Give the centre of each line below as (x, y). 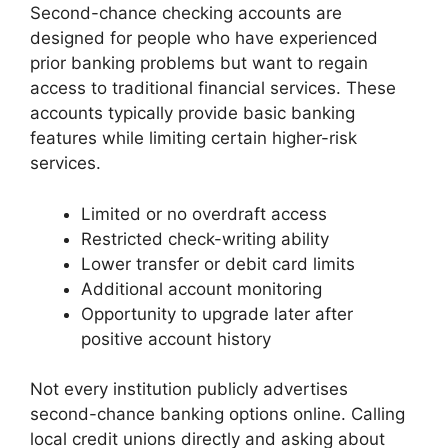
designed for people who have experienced (204, 38)
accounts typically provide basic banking (192, 113)
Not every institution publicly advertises (189, 389)
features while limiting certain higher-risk (193, 138)
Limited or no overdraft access (204, 213)
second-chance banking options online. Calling (217, 414)
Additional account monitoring (201, 288)
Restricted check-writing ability (205, 238)
